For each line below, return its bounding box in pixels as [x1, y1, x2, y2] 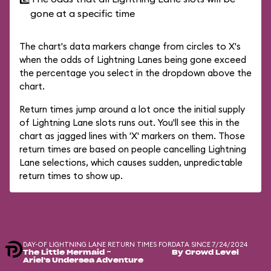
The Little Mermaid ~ [23, 249, 111, 256]
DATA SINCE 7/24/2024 [172, 240, 247, 249]
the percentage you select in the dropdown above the [19, 67, 252, 79]
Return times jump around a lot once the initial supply [19, 103, 245, 115]
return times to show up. [19, 170, 123, 181]
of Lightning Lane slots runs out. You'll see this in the [19, 117, 240, 128]
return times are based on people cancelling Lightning [19, 143, 246, 155]
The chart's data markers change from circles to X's [19, 41, 241, 52]
